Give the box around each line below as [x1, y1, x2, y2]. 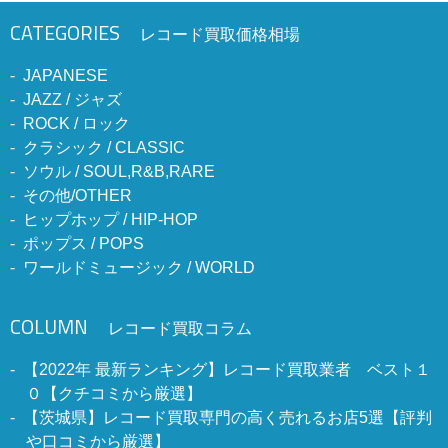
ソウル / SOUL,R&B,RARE [23, 163, 215, 181]
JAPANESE [23, 67, 108, 85]
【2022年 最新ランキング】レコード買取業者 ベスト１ [23, 361, 431, 379]
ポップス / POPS [23, 235, 144, 253]
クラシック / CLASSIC [23, 139, 185, 157]
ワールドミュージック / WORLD [23, 259, 255, 277]
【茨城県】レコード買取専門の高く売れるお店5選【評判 [23, 409, 432, 427]
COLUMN [10, 311, 88, 343]
